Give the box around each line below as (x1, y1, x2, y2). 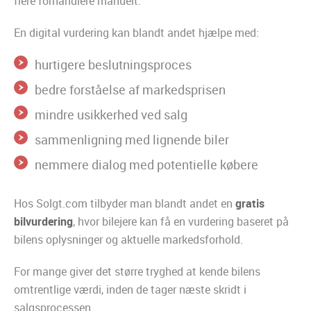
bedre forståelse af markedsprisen (35, 81, 226, 99)
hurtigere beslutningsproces (35, 56, 192, 74)
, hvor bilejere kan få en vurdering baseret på (73, 214, 289, 230)
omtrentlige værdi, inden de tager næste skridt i (14, 282, 246, 298)
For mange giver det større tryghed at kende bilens (14, 264, 260, 280)
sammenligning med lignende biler (35, 131, 229, 149)
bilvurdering (14, 214, 73, 230)
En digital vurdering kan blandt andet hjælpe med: (14, 25, 259, 41)
